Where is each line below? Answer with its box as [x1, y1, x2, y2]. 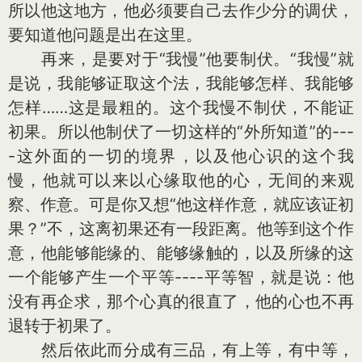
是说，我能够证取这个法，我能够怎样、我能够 [8, 74, 354, 93]
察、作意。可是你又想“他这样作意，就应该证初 [8, 195, 354, 214]
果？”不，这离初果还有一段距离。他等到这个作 [8, 219, 354, 238]
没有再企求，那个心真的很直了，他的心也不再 [8, 292, 354, 311]
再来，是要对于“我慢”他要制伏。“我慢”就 [8, 49, 354, 69]
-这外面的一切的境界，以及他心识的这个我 [8, 146, 354, 166]
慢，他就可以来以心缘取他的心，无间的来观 [8, 170, 354, 190]
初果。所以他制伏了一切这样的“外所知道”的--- [8, 122, 354, 141]
